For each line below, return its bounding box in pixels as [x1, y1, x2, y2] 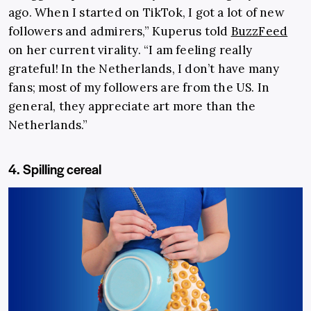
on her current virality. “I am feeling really [8, 42, 253, 58]
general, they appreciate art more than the [8, 98, 256, 114]
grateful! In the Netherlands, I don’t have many [8, 60, 280, 76]
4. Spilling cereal [8, 159, 101, 178]
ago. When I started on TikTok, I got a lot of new [8, 4, 285, 20]
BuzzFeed [230, 23, 288, 39]
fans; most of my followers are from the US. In [8, 79, 270, 95]
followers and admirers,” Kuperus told [8, 23, 231, 39]
